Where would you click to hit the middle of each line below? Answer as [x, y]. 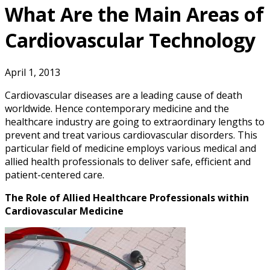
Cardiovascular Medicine [64, 211]
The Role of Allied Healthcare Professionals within [127, 198]
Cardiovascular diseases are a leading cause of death [124, 96]
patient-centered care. [55, 175]
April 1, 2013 [33, 73]
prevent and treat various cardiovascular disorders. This [131, 135]
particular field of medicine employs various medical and [130, 149]
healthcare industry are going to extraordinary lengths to [135, 122]
